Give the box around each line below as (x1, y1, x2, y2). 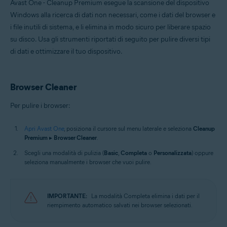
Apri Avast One (24, 125, 64, 133)
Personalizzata (154, 149, 192, 157)
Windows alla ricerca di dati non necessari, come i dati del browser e (10, 11, 215, 20)
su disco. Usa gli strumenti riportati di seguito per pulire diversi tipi (10, 35, 210, 44)
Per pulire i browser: (10, 101, 70, 110)
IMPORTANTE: (47, 192, 87, 200)
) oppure (192, 149, 213, 157)
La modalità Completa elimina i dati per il (91, 192, 200, 200)
